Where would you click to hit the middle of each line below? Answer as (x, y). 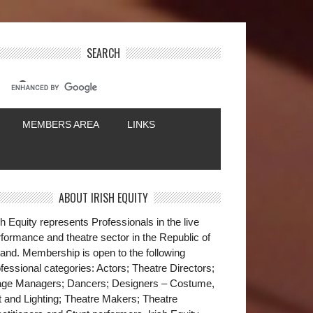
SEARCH (103, 53)
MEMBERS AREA (61, 124)
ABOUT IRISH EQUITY (103, 198)
